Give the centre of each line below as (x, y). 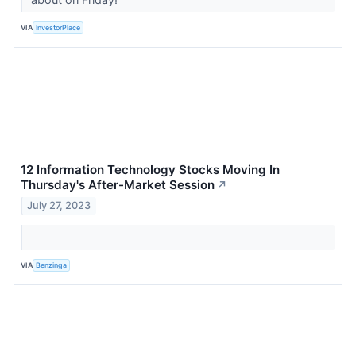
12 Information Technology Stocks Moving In (150, 169)
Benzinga (52, 265)
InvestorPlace (58, 28)
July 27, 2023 (59, 205)
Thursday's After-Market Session (118, 184)
